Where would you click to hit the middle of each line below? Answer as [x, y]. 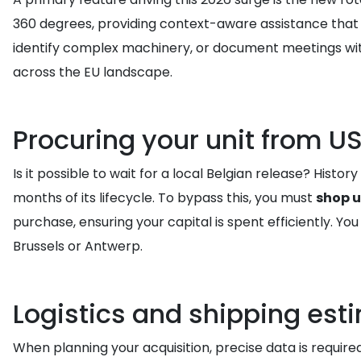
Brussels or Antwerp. [78, 246]
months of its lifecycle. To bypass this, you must [164, 198]
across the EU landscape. [93, 72]
